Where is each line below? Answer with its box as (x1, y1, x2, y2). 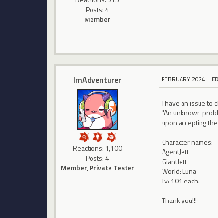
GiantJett (162, 156, 187, 167)
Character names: (162, 137, 213, 147)
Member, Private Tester (60, 163, 134, 173)
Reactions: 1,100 (73, 143, 122, 154)
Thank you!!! (162, 195, 197, 206)
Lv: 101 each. (162, 176, 200, 186)
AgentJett (162, 146, 189, 157)
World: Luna (162, 166, 197, 177)
